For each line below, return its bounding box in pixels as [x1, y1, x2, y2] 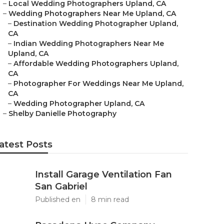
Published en [35, 195, 80, 204]
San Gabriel [35, 181, 87, 192]
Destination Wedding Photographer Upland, [13, 19, 178, 28]
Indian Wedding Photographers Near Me [13, 39, 164, 48]
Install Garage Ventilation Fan [35, 169, 172, 180]
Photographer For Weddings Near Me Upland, [13, 79, 183, 88]
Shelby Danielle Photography [8, 109, 116, 118]
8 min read [91, 195, 129, 204]
